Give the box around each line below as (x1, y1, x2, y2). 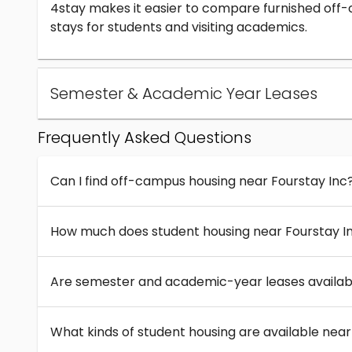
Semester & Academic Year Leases (50, 82, 317, 105)
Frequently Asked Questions (38, 126, 251, 149)
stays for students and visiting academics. (50, 18, 307, 37)
